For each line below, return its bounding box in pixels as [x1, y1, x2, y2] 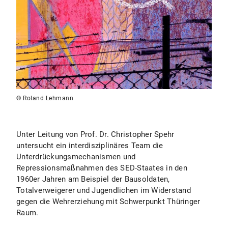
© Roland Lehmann [16, 95, 73, 102]
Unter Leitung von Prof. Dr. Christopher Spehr [16, 130, 175, 139]
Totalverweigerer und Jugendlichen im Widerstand [16, 186, 191, 195]
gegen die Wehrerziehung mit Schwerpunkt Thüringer [16, 197, 201, 206]
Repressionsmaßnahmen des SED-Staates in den [16, 163, 187, 173]
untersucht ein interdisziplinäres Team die [16, 141, 163, 150]
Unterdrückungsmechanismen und [16, 152, 136, 161]
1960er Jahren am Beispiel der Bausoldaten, [16, 175, 170, 184]
